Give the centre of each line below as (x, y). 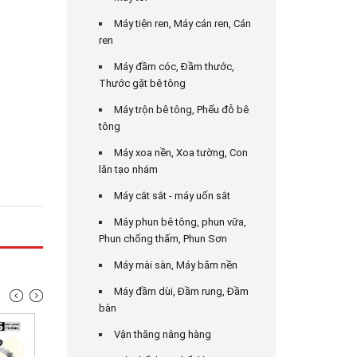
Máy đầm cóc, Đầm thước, (174, 67)
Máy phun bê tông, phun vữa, (180, 222)
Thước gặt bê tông (142, 83)
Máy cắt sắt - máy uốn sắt (172, 196)
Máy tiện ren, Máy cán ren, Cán (182, 24)
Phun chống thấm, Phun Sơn (163, 239)
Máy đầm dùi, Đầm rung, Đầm (181, 291)
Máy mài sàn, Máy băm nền (175, 265)
